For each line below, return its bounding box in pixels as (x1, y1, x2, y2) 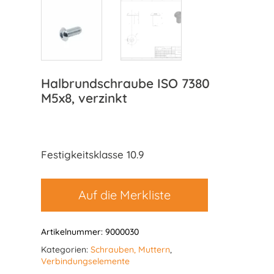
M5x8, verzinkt (40, 90, 127, 106)
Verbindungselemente (40, 256, 130, 267)
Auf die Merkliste (78, 187, 171, 203)
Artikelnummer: (40, 226, 105, 238)
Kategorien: (40, 244, 91, 256)
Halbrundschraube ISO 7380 (40, 75, 210, 92)
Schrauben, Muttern (90, 244, 170, 256)
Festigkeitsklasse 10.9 (40, 148, 144, 161)
